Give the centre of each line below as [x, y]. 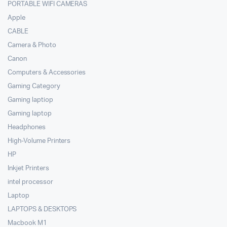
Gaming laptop [30, 114]
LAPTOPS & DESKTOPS [42, 210]
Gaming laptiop [30, 100]
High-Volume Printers [39, 141]
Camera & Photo [32, 46]
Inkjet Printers [28, 169]
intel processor [30, 182]
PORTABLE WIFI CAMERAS [48, 5]
